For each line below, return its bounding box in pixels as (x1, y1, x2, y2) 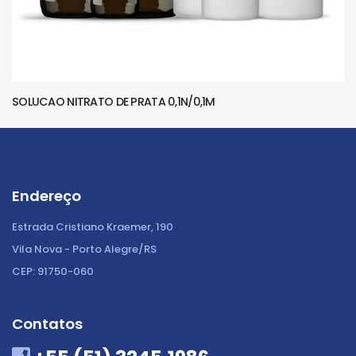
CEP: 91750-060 (12, 263, 94, 279)
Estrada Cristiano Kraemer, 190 (12, 219, 173, 234)
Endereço (12, 185, 81, 206)
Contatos (12, 313, 83, 334)
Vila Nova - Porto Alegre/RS (12, 241, 157, 257)
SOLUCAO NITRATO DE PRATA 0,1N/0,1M (12, 93, 215, 110)
